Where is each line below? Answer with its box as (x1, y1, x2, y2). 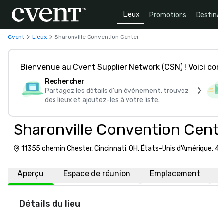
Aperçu (18, 169, 44, 178)
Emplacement (150, 169, 200, 178)
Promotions (149, 10, 186, 19)
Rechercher (45, 77, 85, 86)
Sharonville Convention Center (54, 33, 139, 40)
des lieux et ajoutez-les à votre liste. (45, 96, 160, 104)
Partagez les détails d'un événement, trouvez (45, 87, 189, 95)
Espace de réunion (63, 169, 130, 178)
